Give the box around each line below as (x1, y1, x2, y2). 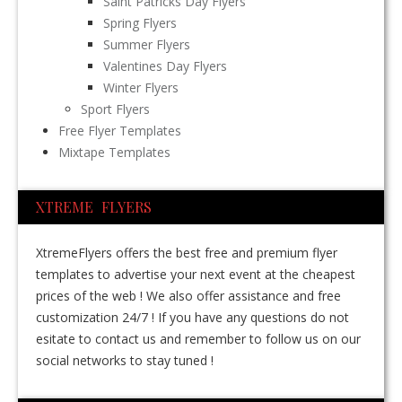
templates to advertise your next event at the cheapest (36, 266, 355, 284)
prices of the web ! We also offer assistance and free (36, 287, 341, 305)
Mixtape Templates (58, 144, 170, 162)
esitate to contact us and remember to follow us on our (36, 330, 361, 348)
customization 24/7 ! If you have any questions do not (36, 309, 349, 327)
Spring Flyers (103, 14, 177, 32)
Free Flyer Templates (58, 122, 181, 140)
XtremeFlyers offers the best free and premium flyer (36, 244, 337, 262)
